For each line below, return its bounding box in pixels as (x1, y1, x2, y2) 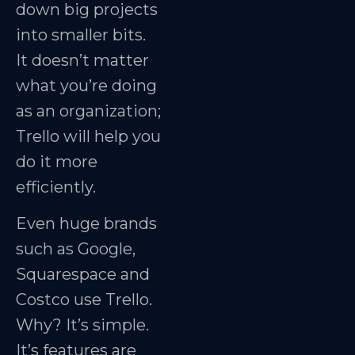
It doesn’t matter (16, 50, 149, 70)
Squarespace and (16, 265, 150, 284)
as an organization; (16, 101, 161, 120)
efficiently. (16, 177, 96, 197)
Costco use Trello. (16, 290, 152, 310)
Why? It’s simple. (16, 315, 149, 335)
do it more (16, 151, 97, 171)
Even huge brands (16, 214, 157, 234)
